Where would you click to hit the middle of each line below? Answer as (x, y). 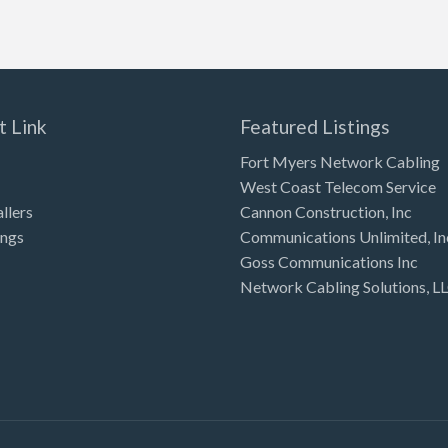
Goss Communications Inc (328, 261)
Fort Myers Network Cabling (339, 161)
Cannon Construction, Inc (325, 211)
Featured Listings (314, 127)
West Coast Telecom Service (337, 186)
